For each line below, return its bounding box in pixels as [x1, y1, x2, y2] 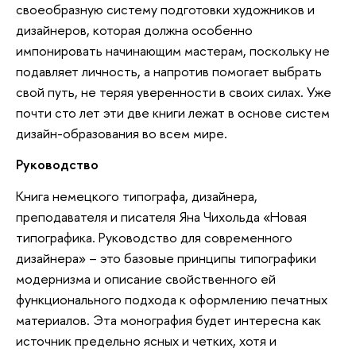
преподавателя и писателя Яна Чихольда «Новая [16, 207, 307, 226]
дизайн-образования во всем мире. [16, 123, 227, 142]
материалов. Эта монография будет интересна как [16, 310, 321, 329]
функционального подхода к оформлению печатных [16, 289, 327, 308]
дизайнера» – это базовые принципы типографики [16, 248, 316, 267]
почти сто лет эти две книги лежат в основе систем [16, 103, 330, 122]
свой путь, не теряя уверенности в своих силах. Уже [16, 82, 331, 101]
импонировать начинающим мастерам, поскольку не [16, 41, 330, 60]
